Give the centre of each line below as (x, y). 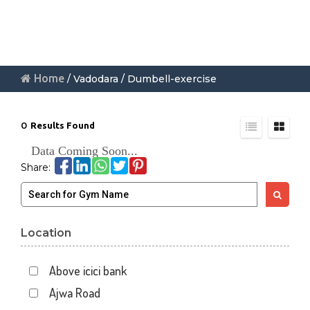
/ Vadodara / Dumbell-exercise (140, 79)
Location (46, 233)
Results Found (63, 125)
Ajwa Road (75, 293)
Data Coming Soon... (84, 151)
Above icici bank (88, 271)
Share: (36, 167)
